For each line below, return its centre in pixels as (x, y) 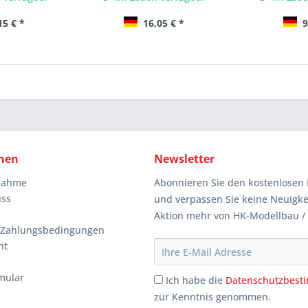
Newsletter (184, 159)
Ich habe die (196, 280)
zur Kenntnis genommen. (212, 297)
